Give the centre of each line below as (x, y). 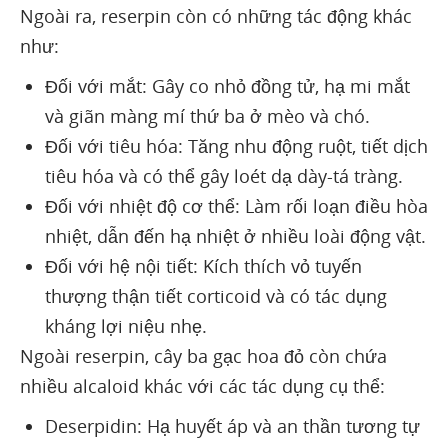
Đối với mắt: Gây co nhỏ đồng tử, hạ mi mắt (227, 85)
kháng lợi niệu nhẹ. (126, 325)
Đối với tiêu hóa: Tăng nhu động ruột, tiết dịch (236, 145)
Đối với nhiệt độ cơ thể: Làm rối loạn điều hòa (236, 205)
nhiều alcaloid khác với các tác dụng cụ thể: (202, 385)
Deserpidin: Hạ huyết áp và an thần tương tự (232, 425)
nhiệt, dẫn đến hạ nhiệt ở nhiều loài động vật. (235, 235)
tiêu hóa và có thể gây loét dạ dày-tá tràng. (224, 175)
